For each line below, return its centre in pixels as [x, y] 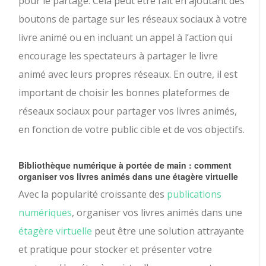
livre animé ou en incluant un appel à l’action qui [126, 37]
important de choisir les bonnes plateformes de [124, 92]
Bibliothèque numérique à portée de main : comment [125, 165]
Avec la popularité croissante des [93, 194]
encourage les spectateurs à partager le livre [118, 56]
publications [194, 194]
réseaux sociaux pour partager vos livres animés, [128, 111]
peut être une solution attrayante [168, 231]
